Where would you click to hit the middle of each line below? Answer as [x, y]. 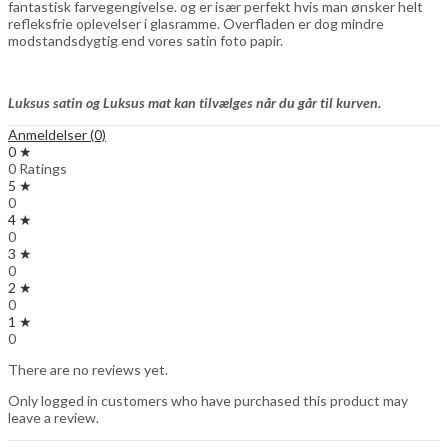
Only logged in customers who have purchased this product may [208, 400]
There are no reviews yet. [88, 369]
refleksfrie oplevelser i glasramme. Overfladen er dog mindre [196, 23]
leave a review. [53, 417]
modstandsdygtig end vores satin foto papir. [145, 40]
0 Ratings [37, 168]
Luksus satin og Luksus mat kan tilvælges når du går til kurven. [194, 102]
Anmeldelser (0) [57, 134]
